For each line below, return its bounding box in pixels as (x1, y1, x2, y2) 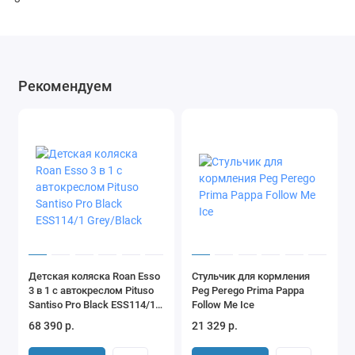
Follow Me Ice (192, 298, 254, 311)
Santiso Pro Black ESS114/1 (29, 298, 155, 311)
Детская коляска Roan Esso (29, 269, 160, 282)
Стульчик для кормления (192, 269, 310, 282)
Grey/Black (29, 312, 79, 325)
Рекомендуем (17, 78, 113, 95)
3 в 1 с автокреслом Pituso (29, 284, 154, 296)
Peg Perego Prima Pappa (192, 284, 304, 296)
